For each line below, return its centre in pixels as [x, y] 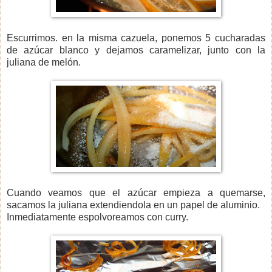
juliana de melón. [44, 62]
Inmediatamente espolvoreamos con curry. [97, 217]
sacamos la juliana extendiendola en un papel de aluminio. [133, 205]
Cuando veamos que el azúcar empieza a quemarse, [136, 192]
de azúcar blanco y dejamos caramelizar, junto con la [136, 50]
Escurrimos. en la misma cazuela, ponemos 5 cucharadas [136, 38]
